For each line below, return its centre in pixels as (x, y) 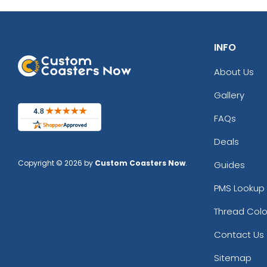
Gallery (229, 95)
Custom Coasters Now (140, 163)
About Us (234, 72)
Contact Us (239, 234)
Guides (229, 164)
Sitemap (232, 257)
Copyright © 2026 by (56, 163)
